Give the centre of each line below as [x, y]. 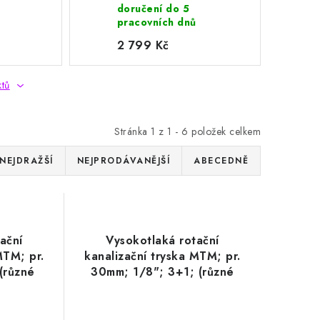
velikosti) [162, 287]
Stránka [132, 131]
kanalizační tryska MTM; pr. [162, 256]
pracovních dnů [156, 22]
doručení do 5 [153, 9]
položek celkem [224, 131]
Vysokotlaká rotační [162, 240]
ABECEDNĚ [221, 161]
